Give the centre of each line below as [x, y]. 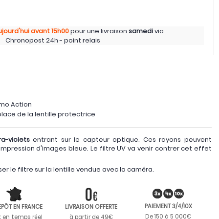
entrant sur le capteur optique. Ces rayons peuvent [121, 140]
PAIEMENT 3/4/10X [168, 206]
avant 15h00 [50, 31]
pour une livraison [99, 31]
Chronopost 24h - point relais [53, 40]
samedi [141, 31]
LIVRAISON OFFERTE [91, 207]
